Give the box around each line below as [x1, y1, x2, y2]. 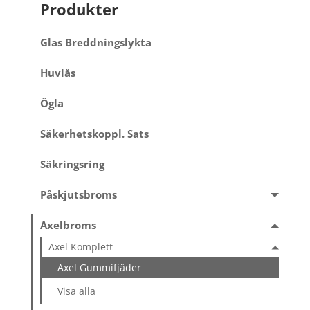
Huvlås [39, 66, 75, 81]
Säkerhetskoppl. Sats [39, 127, 149, 142]
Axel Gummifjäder [57, 261, 142, 275]
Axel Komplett [48, 240, 113, 254]
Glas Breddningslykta [39, 35, 152, 51]
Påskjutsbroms [39, 187, 117, 202]
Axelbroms [39, 217, 96, 232]
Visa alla [57, 284, 96, 298]
